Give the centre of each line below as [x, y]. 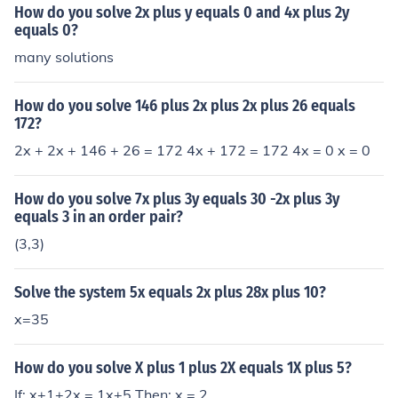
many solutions [64, 57]
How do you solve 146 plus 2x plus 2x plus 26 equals [185, 106]
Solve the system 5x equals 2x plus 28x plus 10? [170, 292]
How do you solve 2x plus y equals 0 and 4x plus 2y [182, 12]
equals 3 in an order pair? [99, 217]
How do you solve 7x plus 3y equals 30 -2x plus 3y [177, 199]
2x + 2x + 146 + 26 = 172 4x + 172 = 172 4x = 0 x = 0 [192, 150]
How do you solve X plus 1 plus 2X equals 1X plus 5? [183, 368]
